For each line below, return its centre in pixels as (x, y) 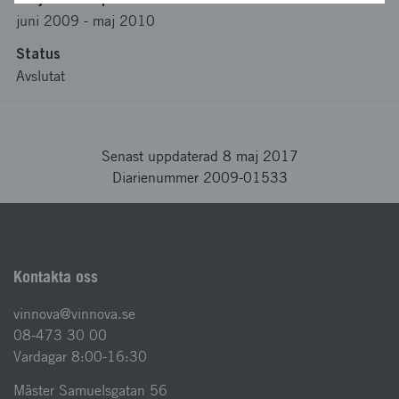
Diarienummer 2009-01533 (199, 178)
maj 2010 (124, 21)
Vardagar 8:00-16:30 (80, 357)
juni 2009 (48, 21)
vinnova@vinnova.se (74, 314)
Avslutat (41, 76)
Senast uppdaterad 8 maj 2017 (199, 156)
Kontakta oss (56, 277)
